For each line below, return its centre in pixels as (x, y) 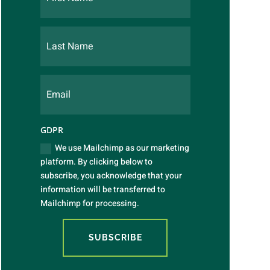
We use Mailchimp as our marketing (122, 148)
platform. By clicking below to (96, 162)
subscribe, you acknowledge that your (111, 176)
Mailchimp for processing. (89, 204)
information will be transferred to (102, 190)
